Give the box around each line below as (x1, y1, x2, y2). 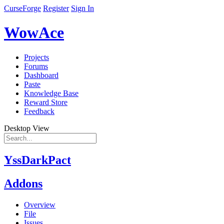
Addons (4, 176, 42, 190)
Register (43, 4, 69, 12)
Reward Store (24, 97, 67, 106)
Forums (24, 61, 48, 70)
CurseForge (4, 4, 41, 12)
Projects (24, 52, 49, 61)
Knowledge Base (24, 88, 78, 97)
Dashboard (24, 70, 58, 79)
